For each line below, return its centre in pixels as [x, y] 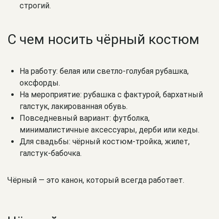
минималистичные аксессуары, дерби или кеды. [109, 130]
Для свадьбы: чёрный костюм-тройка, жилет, [105, 142]
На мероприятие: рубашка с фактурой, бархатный [111, 95]
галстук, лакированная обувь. [74, 107]
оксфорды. [40, 83]
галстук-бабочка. [51, 153]
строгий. [35, 6]
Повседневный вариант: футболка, [85, 118]
